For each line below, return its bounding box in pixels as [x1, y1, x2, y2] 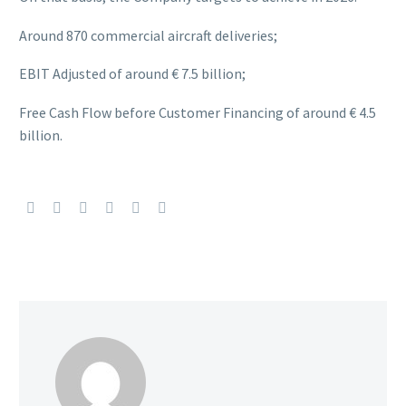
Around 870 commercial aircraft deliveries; [19, 25, 277, 44]
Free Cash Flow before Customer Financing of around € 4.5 [19, 102, 376, 121]
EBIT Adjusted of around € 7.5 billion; [19, 64, 246, 83]
